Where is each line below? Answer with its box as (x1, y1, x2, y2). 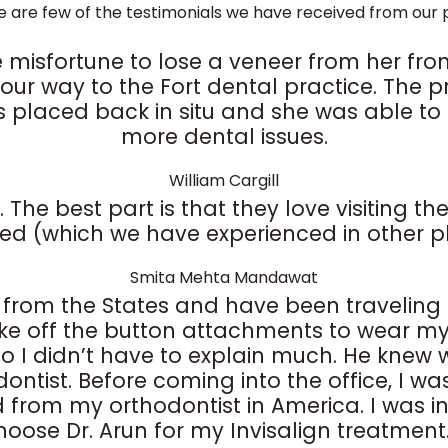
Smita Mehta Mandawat (130, 266, 318, 290)
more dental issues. (120, 122, 328, 152)
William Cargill (169, 169, 279, 193)
